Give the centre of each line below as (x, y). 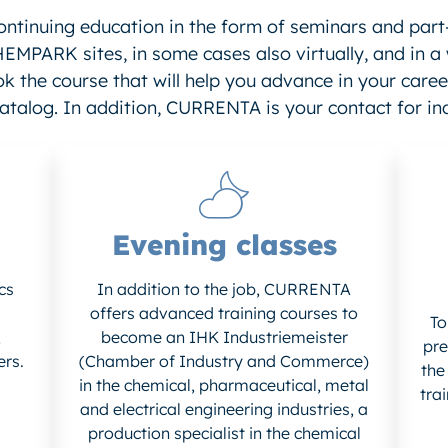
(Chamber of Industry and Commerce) (224, 361)
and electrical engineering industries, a (224, 409)
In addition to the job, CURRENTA (224, 289)
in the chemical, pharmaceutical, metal (224, 385)
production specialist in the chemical (224, 433)
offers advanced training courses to (224, 313)
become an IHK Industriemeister (224, 337)
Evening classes (224, 245)
